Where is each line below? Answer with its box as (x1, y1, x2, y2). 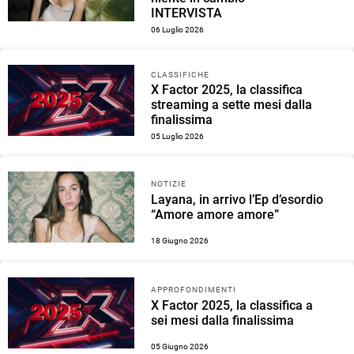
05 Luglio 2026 (151, 132, 205, 141)
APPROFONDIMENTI (151, 284, 237, 294)
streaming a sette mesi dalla (151, 97, 313, 113)
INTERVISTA (151, 5, 223, 21)
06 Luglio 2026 (151, 24, 205, 34)
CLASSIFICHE (151, 70, 210, 79)
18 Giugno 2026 (151, 235, 209, 245)
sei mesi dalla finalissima (151, 312, 295, 328)
